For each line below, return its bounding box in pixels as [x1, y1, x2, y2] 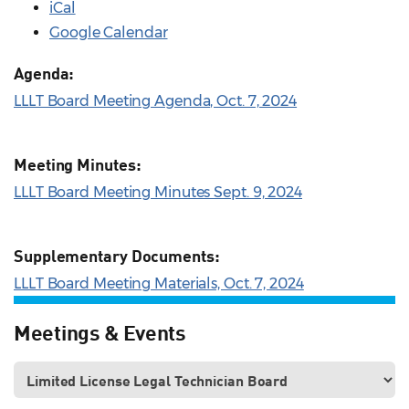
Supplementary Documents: [14, 246, 220, 267]
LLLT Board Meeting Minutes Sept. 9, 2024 [14, 184, 302, 202]
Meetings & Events [14, 319, 186, 345]
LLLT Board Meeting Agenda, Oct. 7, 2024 [14, 92, 298, 110]
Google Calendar [49, 24, 168, 42]
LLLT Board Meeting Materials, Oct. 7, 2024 [14, 275, 304, 293]
